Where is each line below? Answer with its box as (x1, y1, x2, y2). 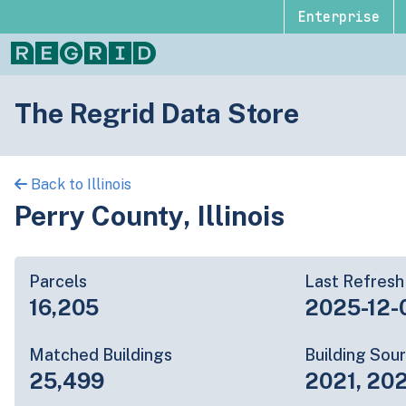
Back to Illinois (27, 176, 131, 193)
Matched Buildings (29, 344, 172, 364)
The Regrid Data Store (14, 96, 299, 130)
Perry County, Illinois (14, 198, 285, 232)
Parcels (29, 271, 87, 291)
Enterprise (297, 7, 380, 26)
